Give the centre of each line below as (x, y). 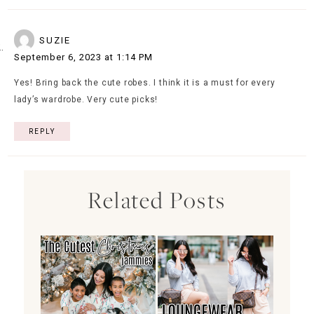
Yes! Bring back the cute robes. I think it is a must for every (144, 82)
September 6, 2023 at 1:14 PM (83, 57)
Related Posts (157, 200)
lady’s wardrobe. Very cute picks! (86, 99)
